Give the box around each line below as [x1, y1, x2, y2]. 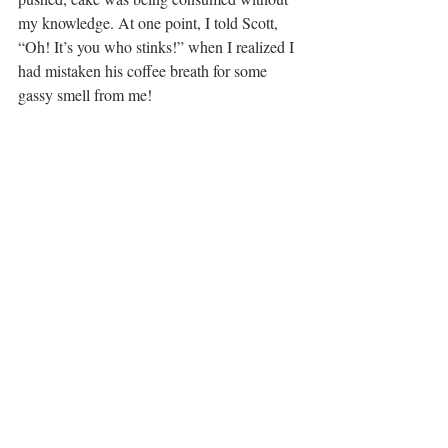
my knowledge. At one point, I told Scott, [18, 11, 282, 33]
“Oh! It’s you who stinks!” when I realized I [18, 35, 298, 57]
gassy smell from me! [18, 83, 152, 105]
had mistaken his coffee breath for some [18, 59, 271, 81]
